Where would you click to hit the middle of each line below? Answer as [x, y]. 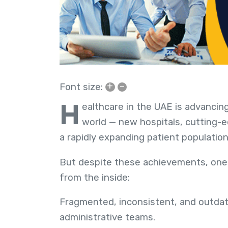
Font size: [81, 87]
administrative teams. [107, 218]
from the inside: [95, 177]
